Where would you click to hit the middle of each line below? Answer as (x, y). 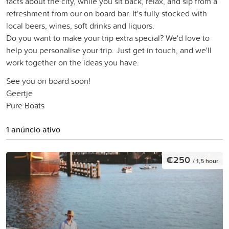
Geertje (19, 93)
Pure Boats (25, 105)
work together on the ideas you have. (73, 62)
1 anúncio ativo (33, 129)
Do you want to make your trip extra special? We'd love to (108, 38)
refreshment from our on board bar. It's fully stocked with (107, 13)
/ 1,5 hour (205, 161)
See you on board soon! (48, 81)
